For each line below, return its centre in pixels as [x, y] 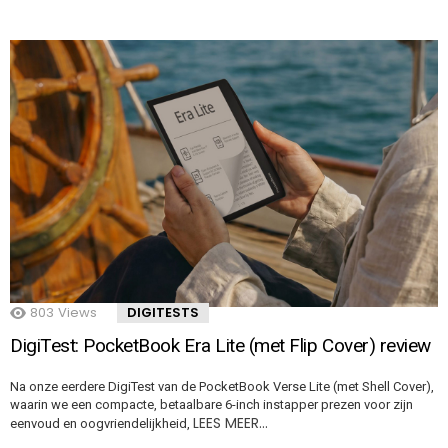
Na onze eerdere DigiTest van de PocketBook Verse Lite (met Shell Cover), [222, 387]
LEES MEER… [230, 423]
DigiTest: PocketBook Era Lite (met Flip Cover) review [220, 346]
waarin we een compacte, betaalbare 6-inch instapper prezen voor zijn [211, 405]
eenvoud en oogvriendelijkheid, [101, 424]
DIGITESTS [163, 313]
